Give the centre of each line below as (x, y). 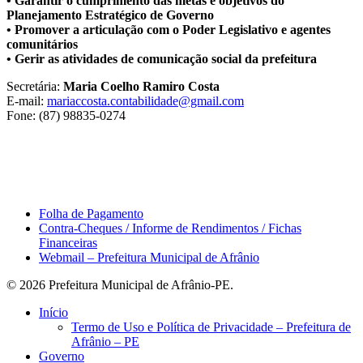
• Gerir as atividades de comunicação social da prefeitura (162, 59)
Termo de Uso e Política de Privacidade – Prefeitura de (211, 327)
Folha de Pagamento (91, 214)
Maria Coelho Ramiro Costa (141, 87)
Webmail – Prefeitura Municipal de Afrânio (149, 258)
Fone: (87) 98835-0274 (66, 116)
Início (53, 313)
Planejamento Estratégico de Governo (110, 15)
